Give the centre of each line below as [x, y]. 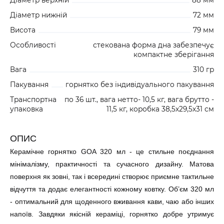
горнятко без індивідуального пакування [140, 85]
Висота [23, 30]
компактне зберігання [174, 55]
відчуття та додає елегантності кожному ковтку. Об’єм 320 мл [112, 189]
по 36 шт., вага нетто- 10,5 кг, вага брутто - [139, 100]
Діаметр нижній [38, 15]
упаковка [26, 109]
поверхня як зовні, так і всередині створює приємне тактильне [112, 176]
